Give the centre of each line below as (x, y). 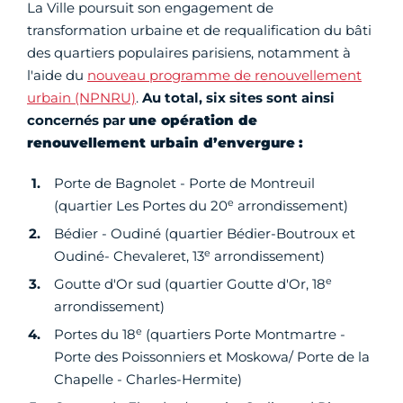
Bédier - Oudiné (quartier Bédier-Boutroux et (205, 234)
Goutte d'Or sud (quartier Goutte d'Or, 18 (190, 284)
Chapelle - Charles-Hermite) (148, 380)
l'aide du (57, 76)
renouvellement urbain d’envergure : (165, 143)
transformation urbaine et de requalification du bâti (199, 31)
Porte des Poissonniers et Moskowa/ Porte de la (212, 357)
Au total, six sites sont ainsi (238, 98)
